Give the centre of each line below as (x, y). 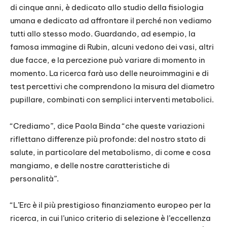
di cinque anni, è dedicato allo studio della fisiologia (107, 8)
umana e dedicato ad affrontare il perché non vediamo (111, 21)
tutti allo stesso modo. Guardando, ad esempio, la (103, 34)
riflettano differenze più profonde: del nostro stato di (108, 139)
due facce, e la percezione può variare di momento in (108, 60)
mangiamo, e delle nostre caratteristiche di (90, 166)
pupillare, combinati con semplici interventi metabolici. (112, 100)
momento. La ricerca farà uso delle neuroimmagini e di (109, 73)
